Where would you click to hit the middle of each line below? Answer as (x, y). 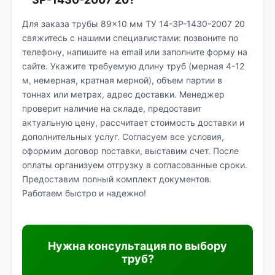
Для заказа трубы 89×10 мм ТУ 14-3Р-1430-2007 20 (134, 24)
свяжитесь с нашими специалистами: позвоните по (130, 38)
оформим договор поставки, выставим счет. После (130, 151)
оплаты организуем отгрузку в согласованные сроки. (135, 165)
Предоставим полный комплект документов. (117, 179)
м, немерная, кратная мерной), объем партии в (122, 80)
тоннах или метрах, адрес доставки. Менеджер (123, 94)
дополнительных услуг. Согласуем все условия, (123, 137)
